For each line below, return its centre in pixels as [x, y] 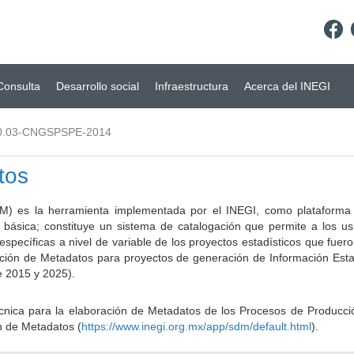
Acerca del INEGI [287, 86]
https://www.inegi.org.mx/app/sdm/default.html [196, 326]
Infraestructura [192, 86]
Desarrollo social [98, 86]
